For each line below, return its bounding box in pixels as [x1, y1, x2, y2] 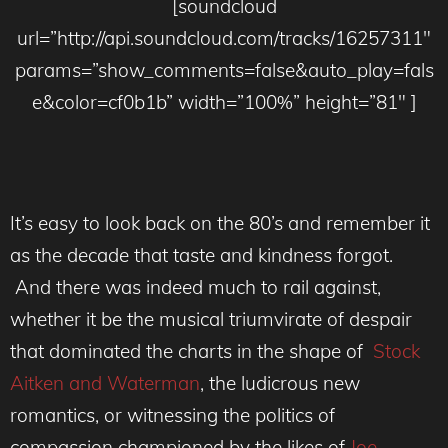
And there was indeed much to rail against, [10, 274, 381, 299]
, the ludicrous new [200, 370, 360, 395]
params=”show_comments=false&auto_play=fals [14, 57, 434, 82]
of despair [327, 306, 412, 331]
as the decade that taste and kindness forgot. [10, 242, 393, 267]
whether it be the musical [10, 306, 224, 331]
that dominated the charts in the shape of [10, 338, 373, 363]
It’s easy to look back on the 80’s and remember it [10, 210, 430, 235]
